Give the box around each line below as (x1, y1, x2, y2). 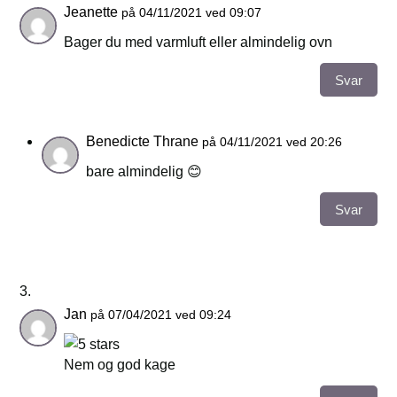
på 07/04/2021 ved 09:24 (90, 307, 232, 323)
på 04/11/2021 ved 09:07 (121, 5, 262, 20)
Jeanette (64, 4, 119, 20)
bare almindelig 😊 (86, 164, 203, 180)
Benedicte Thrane (86, 134, 199, 150)
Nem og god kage (64, 357, 176, 373)
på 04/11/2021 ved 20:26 (202, 135, 343, 150)
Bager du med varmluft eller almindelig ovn (64, 35, 333, 51)
